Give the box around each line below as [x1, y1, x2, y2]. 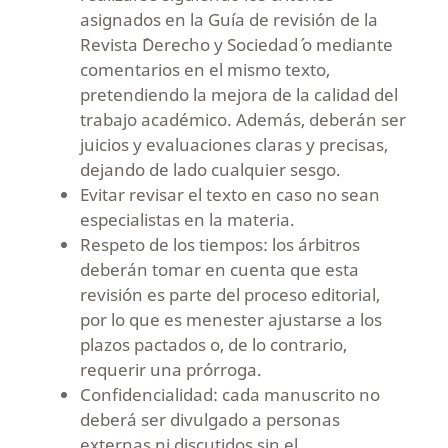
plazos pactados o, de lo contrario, [79, 332, 347, 356]
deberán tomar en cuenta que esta [79, 257, 359, 281]
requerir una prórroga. [79, 357, 262, 381]
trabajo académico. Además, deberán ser [79, 107, 406, 131]
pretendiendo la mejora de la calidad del [79, 82, 398, 106]
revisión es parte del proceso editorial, [79, 282, 380, 306]
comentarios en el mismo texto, [79, 57, 330, 81]
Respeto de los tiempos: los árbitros [79, 232, 360, 256]
